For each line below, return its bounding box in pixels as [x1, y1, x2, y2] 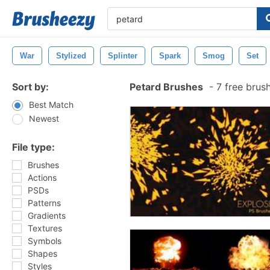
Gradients [28, 210, 66, 221]
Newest [29, 113, 59, 124]
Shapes [28, 248, 57, 259]
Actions [28, 172, 57, 183]
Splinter [108, 51, 137, 60]
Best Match [29, 99, 74, 110]
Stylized [56, 51, 86, 60]
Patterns [28, 198, 61, 208]
